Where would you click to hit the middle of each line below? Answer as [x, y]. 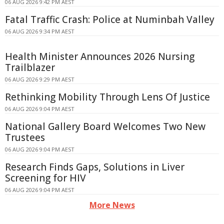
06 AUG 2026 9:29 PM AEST [40, 79]
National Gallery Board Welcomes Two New [105, 127]
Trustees [25, 138]
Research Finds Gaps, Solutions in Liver [95, 167]
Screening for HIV [45, 178]
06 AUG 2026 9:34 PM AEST [40, 31]
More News [112, 205]
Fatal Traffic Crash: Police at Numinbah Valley [110, 20]
